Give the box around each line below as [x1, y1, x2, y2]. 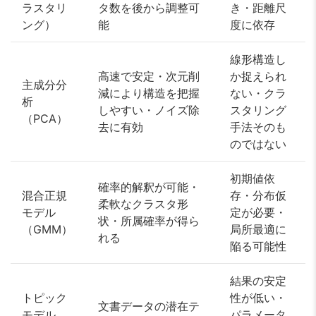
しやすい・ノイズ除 [98, 103, 200, 118]
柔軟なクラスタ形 [98, 197, 188, 212]
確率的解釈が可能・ [98, 180, 200, 195]
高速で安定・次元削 [98, 69, 200, 84]
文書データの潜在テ [98, 299, 200, 314]
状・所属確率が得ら [98, 214, 200, 229]
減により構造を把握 [98, 86, 200, 101]
